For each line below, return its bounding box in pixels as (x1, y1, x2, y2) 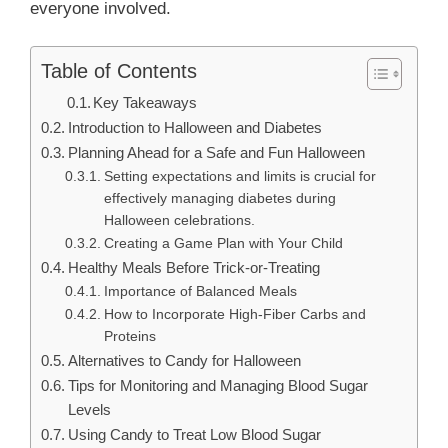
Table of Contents (41, 60, 197, 83)
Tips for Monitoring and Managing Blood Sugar (68, 377, 369, 395)
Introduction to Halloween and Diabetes (68, 119, 323, 137)
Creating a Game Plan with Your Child (103, 236, 343, 252)
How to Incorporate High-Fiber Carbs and (103, 307, 366, 323)
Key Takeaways (93, 95, 198, 112)
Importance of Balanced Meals (103, 284, 297, 300)
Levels (68, 401, 112, 419)
